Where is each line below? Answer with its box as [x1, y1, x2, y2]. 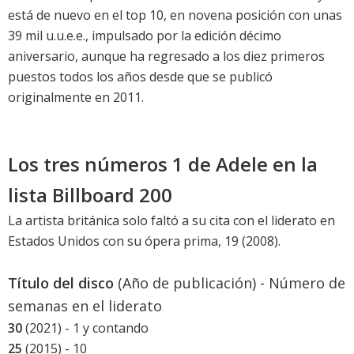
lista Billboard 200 [8, 182, 172, 209]
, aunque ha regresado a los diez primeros [75, 47, 325, 66]
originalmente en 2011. [8, 88, 144, 107]
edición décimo [194, 27, 281, 45]
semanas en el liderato [8, 296, 162, 316]
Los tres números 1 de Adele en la [8, 151, 318, 178]
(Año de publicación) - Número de [114, 273, 345, 293]
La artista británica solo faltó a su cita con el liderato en [8, 212, 335, 230]
